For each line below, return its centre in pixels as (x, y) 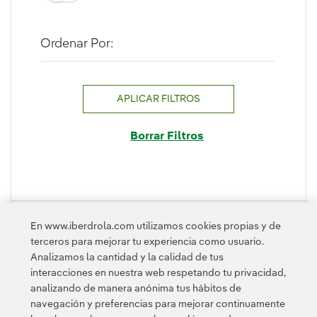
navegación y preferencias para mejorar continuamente (157, 304)
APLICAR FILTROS (158, 99)
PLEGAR (148, 215)
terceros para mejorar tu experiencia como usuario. (147, 242)
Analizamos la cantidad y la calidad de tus (127, 258)
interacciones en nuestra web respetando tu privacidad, (158, 273)
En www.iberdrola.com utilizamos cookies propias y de (155, 226)
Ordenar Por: (77, 44)
